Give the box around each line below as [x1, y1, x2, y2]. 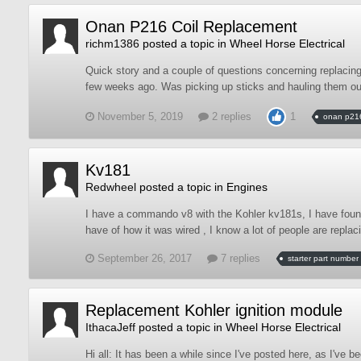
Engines [226, 180, 268, 193]
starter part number [288, 254, 359, 263]
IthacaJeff [85, 321, 135, 334]
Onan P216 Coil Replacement [85, 18, 297, 35]
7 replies [218, 252, 260, 264]
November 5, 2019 [98, 110, 183, 122]
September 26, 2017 [98, 252, 192, 264]
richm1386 [85, 37, 139, 50]
